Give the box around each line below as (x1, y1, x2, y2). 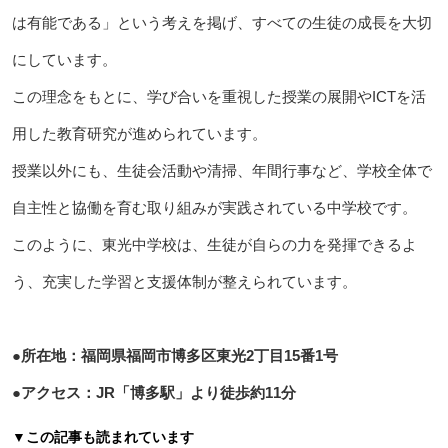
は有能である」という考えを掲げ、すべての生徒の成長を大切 (11, 14, 432, 32)
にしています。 (11, 51, 117, 69)
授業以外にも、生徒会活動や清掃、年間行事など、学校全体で (11, 162, 432, 180)
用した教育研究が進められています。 (11, 125, 267, 143)
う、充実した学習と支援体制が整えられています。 (11, 273, 357, 291)
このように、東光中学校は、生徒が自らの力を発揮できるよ (11, 236, 417, 254)
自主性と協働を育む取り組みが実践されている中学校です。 (11, 199, 417, 217)
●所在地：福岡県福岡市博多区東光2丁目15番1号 (11, 347, 338, 365)
